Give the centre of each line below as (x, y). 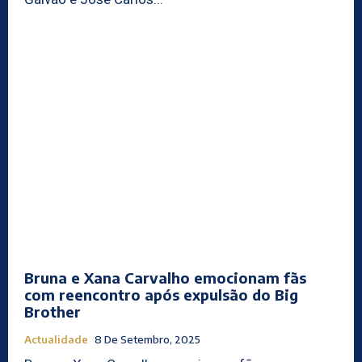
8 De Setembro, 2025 (147, 339)
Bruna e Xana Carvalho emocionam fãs (165, 277)
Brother (53, 311)
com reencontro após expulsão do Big (161, 294)
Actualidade (56, 339)
